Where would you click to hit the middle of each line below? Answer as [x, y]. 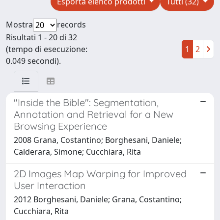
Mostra [19, 24]
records [71, 24]
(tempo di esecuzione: [47, 49]
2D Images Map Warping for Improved [100, 173]
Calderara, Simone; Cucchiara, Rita [77, 151]
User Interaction [50, 185]
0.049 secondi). [33, 61]
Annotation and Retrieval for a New [94, 114]
